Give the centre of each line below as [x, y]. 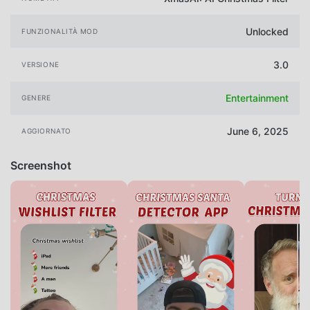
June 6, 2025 [258, 131]
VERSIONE [40, 65]
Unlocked [267, 31]
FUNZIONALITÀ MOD [60, 31]
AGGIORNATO [46, 131]
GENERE [36, 98]
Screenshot [41, 165]
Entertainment [257, 98]
